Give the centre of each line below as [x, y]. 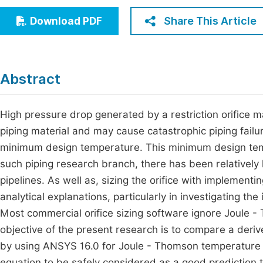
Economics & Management [78, 11]
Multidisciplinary [55, 55]
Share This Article [210, 21]
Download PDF [66, 21]
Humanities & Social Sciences [84, 33]
